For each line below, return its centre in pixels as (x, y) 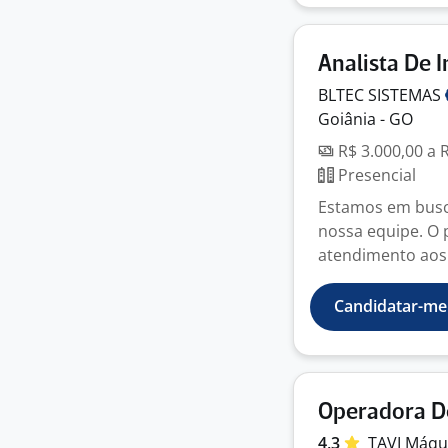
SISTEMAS (406, 95)
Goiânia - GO (365, 119)
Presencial (375, 175)
